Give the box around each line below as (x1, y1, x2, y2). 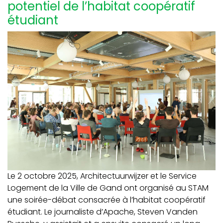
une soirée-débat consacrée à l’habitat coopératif (7, 194, 206, 206)
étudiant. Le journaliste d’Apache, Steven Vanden (7, 206, 198, 218)
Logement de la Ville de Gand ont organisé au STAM (7, 182, 209, 194)
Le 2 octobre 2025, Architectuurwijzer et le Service (7, 170, 197, 182)
